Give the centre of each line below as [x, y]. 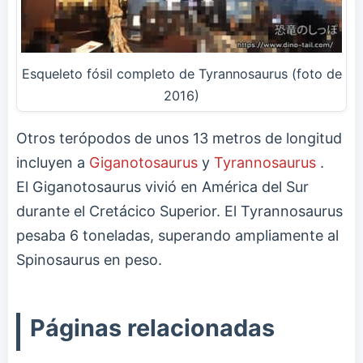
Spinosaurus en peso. [89, 259]
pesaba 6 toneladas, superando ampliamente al [177, 235]
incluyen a [53, 162]
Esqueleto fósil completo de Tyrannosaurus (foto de [181, 73]
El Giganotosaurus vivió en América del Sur [162, 186]
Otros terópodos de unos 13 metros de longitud [179, 138]
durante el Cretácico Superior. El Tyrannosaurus [179, 211]
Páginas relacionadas [152, 327]
